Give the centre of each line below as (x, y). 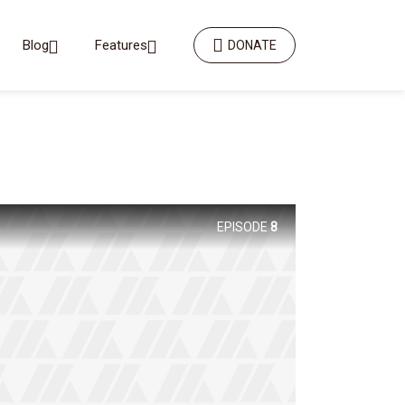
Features (121, 45)
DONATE (252, 45)
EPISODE (242, 227)
